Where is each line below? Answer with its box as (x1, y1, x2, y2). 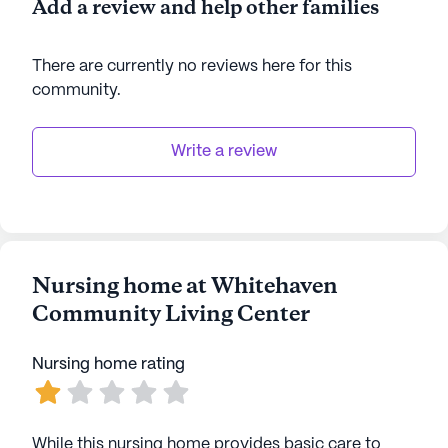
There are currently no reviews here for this (32, 59, 352, 74)
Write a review (171, 144, 277, 159)
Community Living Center (32, 300, 310, 330)
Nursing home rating (32, 357, 185, 372)
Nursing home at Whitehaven (32, 272, 338, 302)
